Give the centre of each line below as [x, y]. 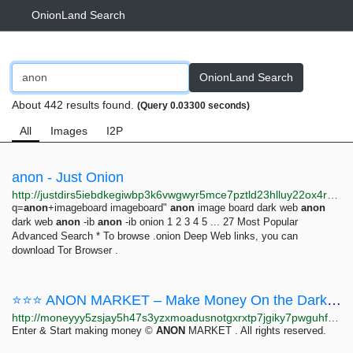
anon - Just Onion [68, 177]
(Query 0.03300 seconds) [193, 106]
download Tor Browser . [65, 250]
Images [69, 131]
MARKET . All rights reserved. [256, 331]
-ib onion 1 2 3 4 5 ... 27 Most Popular [210, 222]
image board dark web [248, 208]
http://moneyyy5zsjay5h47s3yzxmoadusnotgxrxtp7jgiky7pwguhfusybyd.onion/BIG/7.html [333, 318]
